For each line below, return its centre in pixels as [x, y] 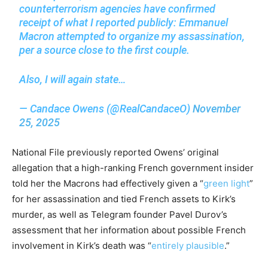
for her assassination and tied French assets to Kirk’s [124, 199]
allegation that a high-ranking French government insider [133, 167]
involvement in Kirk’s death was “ [82, 245]
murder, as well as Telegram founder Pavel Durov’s [120, 214]
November [217, 108]
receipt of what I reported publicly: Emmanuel [124, 22]
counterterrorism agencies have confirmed [118, 8]
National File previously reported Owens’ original [115, 152]
